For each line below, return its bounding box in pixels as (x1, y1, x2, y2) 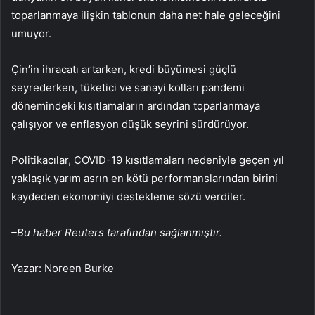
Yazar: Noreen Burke (11, 261, 114, 275)
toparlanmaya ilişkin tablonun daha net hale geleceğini (11, 8, 281, 22)
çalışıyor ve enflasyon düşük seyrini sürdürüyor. (11, 117, 249, 131)
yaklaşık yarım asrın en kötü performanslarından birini (11, 171, 278, 185)
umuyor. (11, 26, 51, 40)
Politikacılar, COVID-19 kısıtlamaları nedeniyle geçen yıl (11, 153, 284, 167)
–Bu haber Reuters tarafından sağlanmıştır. (11, 225, 222, 239)
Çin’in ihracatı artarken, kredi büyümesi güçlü (11, 62, 236, 76)
